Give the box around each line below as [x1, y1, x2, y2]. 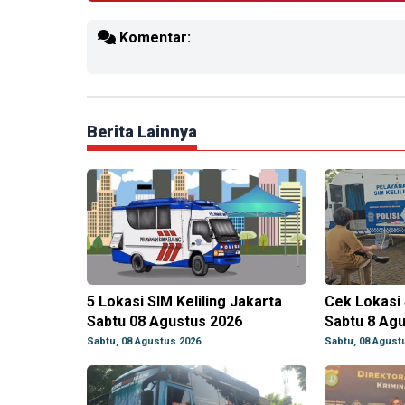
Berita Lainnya [87, 122, 197, 142]
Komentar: [116, 29, 191, 47]
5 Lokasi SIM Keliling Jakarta [87, 293, 282, 311]
